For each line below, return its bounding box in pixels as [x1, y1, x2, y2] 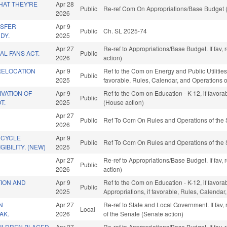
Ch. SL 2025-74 [103, 26, 147, 35]
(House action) [103, 98, 144, 107]
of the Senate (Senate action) [103, 209, 184, 218]
